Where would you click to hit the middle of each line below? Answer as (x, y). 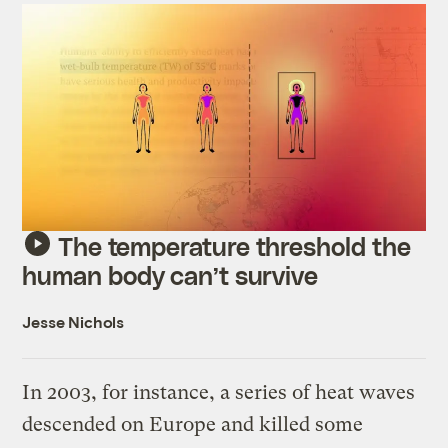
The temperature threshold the (234, 245)
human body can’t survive (170, 274)
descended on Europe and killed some (193, 424)
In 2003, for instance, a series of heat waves (219, 392)
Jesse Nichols (73, 321)
